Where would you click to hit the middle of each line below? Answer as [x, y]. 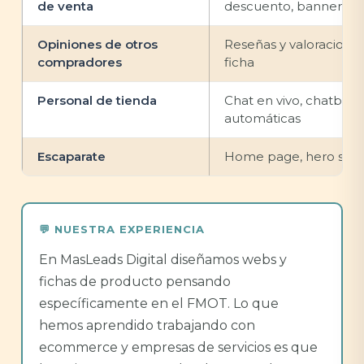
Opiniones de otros [97, 44]
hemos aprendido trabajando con [147, 325]
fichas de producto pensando [135, 282]
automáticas [262, 118]
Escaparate [71, 156]
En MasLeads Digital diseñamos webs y [163, 260]
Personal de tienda [97, 100]
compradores [80, 62]
